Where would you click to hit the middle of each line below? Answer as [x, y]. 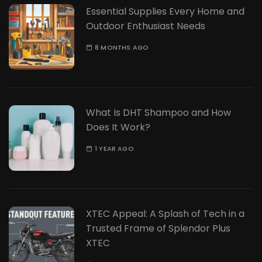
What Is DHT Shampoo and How [158, 112]
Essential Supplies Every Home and [165, 11]
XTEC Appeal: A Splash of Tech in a [165, 213]
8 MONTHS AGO [122, 47]
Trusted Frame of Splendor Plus [158, 228]
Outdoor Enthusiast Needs [146, 26]
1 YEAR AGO [114, 148]
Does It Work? [118, 127]
